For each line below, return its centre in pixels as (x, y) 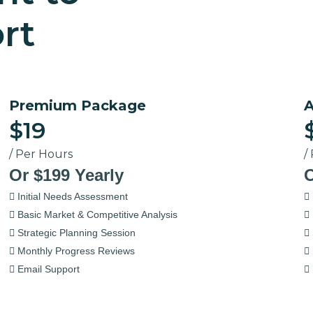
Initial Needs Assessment (72, 196)
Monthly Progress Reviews (75, 251)
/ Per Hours (41, 154)
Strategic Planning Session (75, 233)
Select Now (43, 287)
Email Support (48, 269)
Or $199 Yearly (67, 175)
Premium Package (78, 105)
